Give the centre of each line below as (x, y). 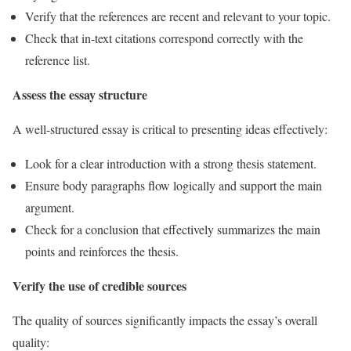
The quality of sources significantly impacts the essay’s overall (165, 320)
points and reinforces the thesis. (102, 251)
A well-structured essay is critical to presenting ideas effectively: (170, 128)
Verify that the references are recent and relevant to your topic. (178, 16)
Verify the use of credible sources (100, 285)
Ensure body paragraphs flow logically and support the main (174, 185)
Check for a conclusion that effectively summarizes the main (173, 229)
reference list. (58, 60)
